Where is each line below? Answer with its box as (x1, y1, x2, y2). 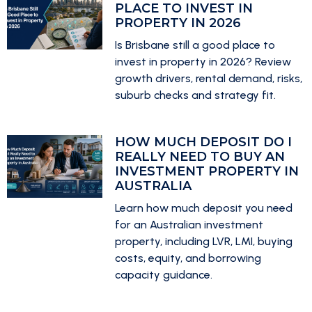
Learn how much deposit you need (114, 201, 292, 214)
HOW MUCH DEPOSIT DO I (114, 134, 292, 150)
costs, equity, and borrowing (114, 251, 261, 265)
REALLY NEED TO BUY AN (114, 149, 285, 164)
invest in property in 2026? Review (114, 55, 291, 68)
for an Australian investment (114, 218, 263, 231)
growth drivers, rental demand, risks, (114, 72, 302, 85)
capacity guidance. (114, 268, 212, 281)
